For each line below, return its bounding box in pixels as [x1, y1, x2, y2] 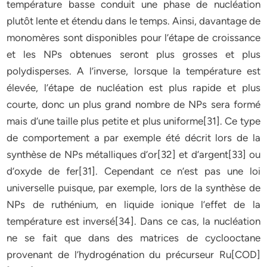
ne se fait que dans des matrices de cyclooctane [7, 232, 260, 244]
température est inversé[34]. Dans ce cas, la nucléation [7, 215, 260, 227]
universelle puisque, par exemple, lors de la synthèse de [7, 182, 260, 194]
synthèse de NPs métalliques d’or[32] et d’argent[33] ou [7, 148, 260, 160]
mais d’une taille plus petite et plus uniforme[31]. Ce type [7, 115, 260, 127]
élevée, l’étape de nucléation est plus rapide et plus [7, 82, 260, 94]
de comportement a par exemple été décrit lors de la [7, 132, 260, 144]
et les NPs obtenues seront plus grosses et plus [7, 48, 260, 60]
